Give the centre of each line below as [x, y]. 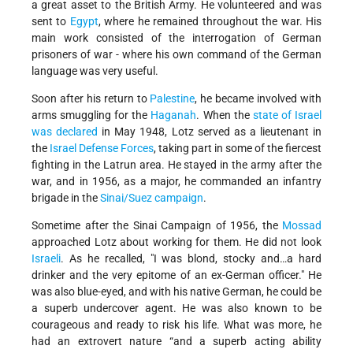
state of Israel [287, 115]
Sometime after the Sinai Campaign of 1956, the [157, 226]
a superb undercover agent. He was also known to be [176, 308]
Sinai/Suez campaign [152, 198]
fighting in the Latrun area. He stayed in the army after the [176, 165]
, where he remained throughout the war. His [210, 22]
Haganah [174, 115]
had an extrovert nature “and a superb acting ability [176, 342]
